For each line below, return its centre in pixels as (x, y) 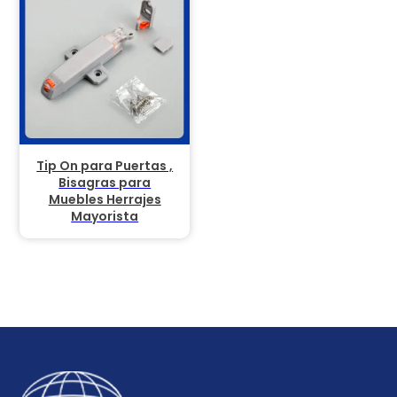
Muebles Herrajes (105, 199)
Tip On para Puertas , (105, 165)
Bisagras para (105, 182)
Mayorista (105, 216)
